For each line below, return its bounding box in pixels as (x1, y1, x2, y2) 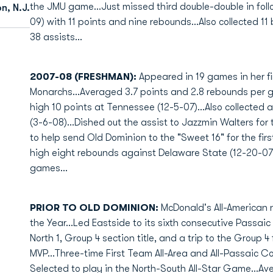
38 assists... (29, 32, 82, 43)
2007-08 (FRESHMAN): (29, 71, 136, 82)
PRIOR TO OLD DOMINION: (29, 202, 158, 213)
